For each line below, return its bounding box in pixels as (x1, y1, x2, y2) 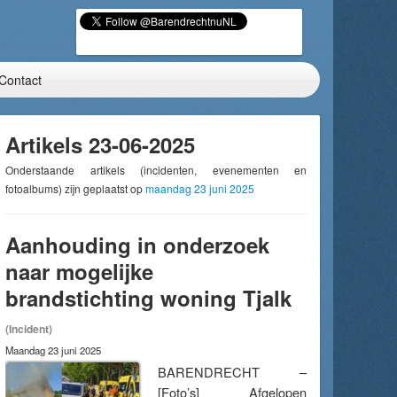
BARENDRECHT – (158, 362, 307, 381)
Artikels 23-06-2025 (5, 129, 195, 160)
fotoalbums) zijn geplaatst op (5, 181, 145, 196)
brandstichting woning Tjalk (5, 283, 292, 313)
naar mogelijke (5, 256, 153, 286)
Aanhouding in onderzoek (5, 230, 269, 260)
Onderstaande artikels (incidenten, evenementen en (5, 162, 307, 177)
